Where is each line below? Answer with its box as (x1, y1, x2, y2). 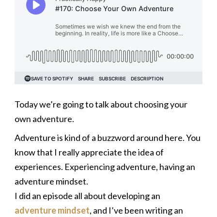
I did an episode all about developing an (15, 190, 160, 201)
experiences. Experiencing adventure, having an (15, 161, 195, 172)
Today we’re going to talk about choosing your (15, 99, 187, 109)
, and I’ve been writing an (90, 205, 183, 216)
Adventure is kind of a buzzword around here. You (15, 132, 201, 143)
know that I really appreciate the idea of (15, 147, 164, 157)
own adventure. (15, 113, 74, 124)
